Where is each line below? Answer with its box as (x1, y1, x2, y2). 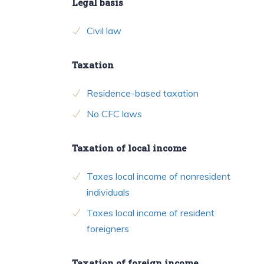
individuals (87, 186, 130, 199)
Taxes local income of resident (87, 207, 214, 219)
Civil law (87, 25, 121, 37)
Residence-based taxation (87, 87, 199, 100)
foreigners (87, 223, 129, 235)
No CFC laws (87, 108, 142, 120)
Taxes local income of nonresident (87, 170, 230, 183)
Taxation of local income (72, 142, 186, 154)
